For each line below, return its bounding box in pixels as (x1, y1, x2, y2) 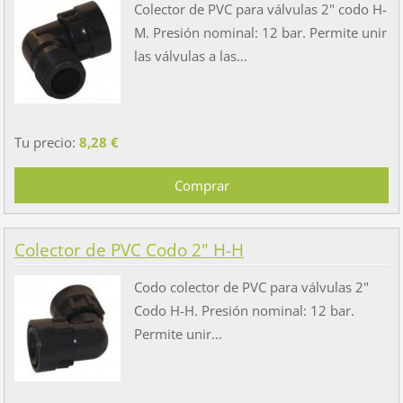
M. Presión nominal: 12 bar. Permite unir (133, 22, 387, 41)
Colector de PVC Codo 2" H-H (13, 238, 244, 263)
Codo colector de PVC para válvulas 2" (133, 277, 369, 296)
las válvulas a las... (133, 46, 247, 65)
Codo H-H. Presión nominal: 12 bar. (133, 300, 354, 319)
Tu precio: (13, 132, 79, 151)
